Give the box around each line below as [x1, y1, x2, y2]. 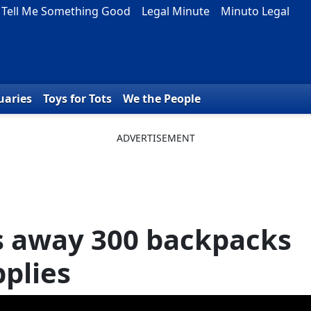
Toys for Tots [43, 91, 112, 107]
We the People [123, 91, 201, 107]
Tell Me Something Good [1, 3, 131, 19]
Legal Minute [142, 3, 210, 19]
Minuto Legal [221, 3, 289, 19]
